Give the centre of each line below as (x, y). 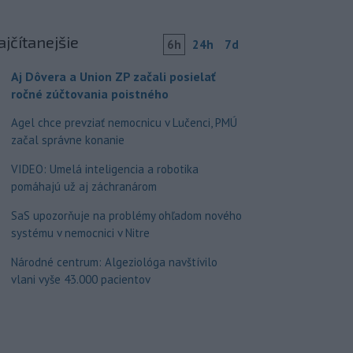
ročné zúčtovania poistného (89, 94)
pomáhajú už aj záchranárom (84, 186)
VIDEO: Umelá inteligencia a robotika (104, 169)
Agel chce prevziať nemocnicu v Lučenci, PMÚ (124, 123)
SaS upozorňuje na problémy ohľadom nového (126, 216)
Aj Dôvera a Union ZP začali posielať (113, 76)
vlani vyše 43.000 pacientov (80, 279)
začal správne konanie (67, 140)
